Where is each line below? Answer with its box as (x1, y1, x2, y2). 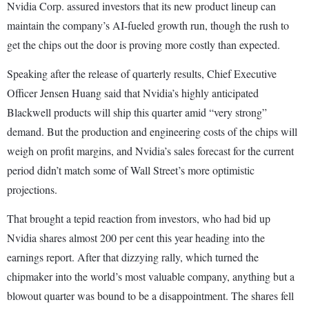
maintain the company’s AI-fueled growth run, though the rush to (7, 18, 289, 33)
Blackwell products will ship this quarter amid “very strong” (7, 105, 267, 120)
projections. (7, 182, 61, 197)
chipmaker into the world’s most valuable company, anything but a (7, 269, 295, 284)
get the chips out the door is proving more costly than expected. (7, 37, 283, 52)
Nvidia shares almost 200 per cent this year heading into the (7, 230, 265, 246)
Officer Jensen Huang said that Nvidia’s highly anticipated (7, 86, 259, 101)
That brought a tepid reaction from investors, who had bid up (7, 211, 270, 226)
